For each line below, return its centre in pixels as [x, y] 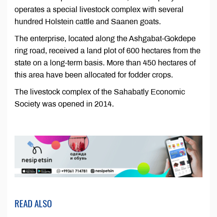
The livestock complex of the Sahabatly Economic [100, 92]
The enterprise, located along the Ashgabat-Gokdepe [105, 39]
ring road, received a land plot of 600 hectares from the [108, 51]
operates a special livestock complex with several [99, 10]
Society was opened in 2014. [64, 104]
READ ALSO [33, 203]
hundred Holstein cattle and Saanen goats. [88, 22]
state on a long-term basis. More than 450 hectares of [105, 63]
